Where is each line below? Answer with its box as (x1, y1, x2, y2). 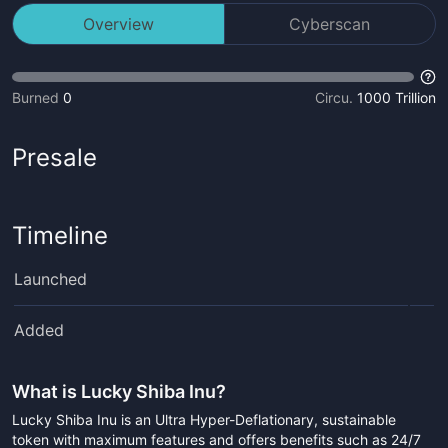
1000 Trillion (357, 89, 436, 106)
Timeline (12, 221, 108, 250)
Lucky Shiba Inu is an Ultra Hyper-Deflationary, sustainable (12, 411, 396, 428)
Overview (82, 14, 154, 34)
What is (12, 381, 81, 402)
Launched (14, 269, 87, 289)
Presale (12, 143, 97, 172)
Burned (12, 89, 59, 106)
